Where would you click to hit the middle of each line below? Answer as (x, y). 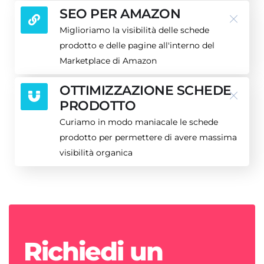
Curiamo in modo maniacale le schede (139, 122)
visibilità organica (96, 152)
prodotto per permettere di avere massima (148, 137)
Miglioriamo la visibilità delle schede (134, 30)
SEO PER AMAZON (120, 14)
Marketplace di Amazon (108, 60)
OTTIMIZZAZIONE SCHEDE (146, 90)
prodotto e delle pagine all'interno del (137, 45)
